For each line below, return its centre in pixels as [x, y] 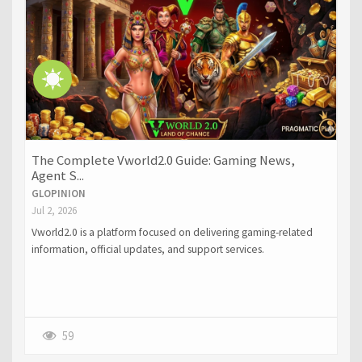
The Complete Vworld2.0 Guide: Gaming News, [163, 161]
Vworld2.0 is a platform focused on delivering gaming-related [172, 232]
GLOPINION [58, 194]
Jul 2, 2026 [54, 211]
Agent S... [57, 176]
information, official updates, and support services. [147, 249]
